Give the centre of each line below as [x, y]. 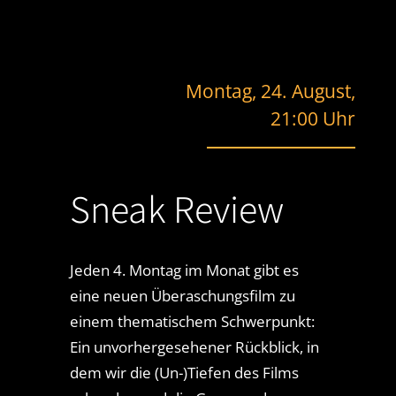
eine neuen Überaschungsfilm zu [182, 296]
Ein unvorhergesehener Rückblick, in [194, 347]
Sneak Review [176, 209]
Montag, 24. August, [271, 91]
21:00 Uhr [313, 119]
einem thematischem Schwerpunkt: [192, 322]
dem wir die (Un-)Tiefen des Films [184, 373]
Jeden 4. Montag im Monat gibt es [184, 270]
